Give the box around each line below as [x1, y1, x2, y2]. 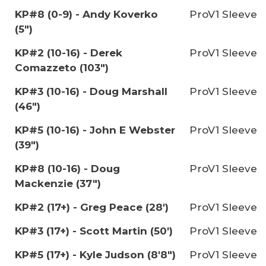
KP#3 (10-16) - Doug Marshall [15, 85, 167, 97]
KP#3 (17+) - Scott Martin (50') [15, 225, 173, 237]
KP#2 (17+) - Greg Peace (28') [15, 201, 169, 213]
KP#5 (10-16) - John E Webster [15, 124, 175, 136]
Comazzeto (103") [15, 62, 109, 74]
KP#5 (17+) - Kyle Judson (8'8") [15, 249, 176, 261]
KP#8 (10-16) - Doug [15, 163, 120, 175]
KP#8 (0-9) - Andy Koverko [15, 8, 158, 20]
